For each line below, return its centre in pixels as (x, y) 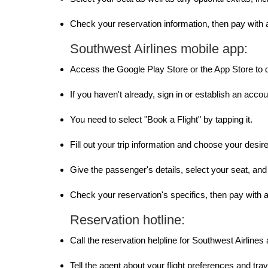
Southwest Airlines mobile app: (159, 49)
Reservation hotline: (127, 220)
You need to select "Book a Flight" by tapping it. (161, 119)
